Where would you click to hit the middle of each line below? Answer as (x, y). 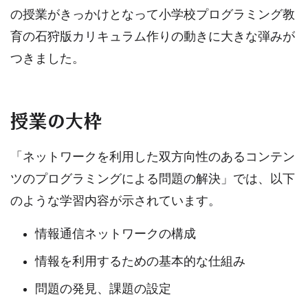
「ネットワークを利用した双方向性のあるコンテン (153, 157)
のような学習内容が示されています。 (115, 201)
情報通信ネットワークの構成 (115, 234)
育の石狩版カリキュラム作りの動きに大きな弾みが (153, 37)
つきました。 (47, 59)
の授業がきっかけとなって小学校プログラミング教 (153, 15)
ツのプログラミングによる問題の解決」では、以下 (153, 179)
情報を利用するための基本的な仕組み (140, 262)
